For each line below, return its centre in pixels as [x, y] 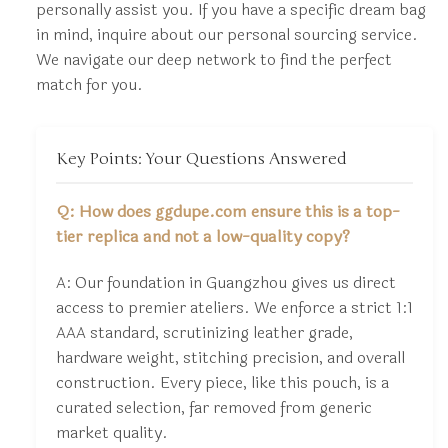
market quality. [111, 432]
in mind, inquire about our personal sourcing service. [226, 34]
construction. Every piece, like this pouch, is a [222, 382]
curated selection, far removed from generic [213, 407]
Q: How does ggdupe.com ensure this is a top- [227, 211]
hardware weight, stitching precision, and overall [230, 357]
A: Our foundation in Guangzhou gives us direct [225, 282]
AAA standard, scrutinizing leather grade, [204, 332]
